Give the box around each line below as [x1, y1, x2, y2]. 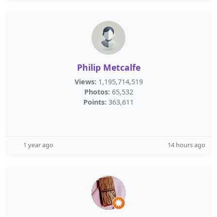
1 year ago [23, 140, 53, 149]
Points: [83, 97, 107, 107]
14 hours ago [168, 140, 205, 149]
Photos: [84, 87, 110, 96]
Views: [74, 77, 96, 86]
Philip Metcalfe [77, 62, 140, 73]
